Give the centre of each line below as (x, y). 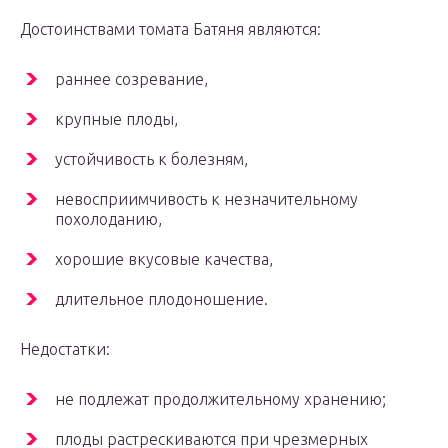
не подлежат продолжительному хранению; (220, 399)
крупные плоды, (116, 119)
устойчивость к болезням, (151, 159)
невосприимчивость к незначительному (206, 199)
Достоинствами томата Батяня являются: (170, 29)
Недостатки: (65, 349)
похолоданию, (108, 219)
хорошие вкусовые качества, (164, 259)
